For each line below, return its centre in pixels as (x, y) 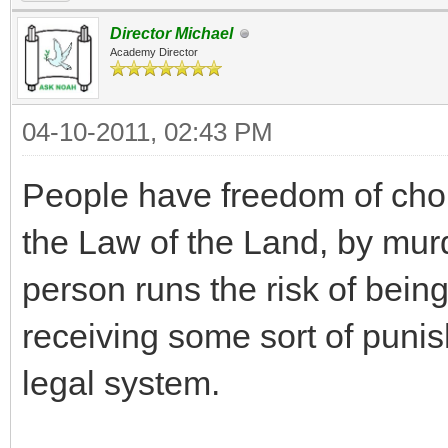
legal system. (121, 383)
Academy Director (154, 52)
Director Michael (171, 33)
